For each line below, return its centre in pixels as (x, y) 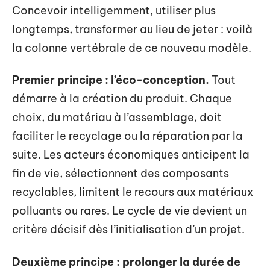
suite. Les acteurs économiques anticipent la (131, 155)
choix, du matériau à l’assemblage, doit (117, 117)
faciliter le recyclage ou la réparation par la (127, 136)
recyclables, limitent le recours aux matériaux (133, 192)
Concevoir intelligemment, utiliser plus (114, 10)
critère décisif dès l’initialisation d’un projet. (128, 229)
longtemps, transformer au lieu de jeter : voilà (132, 29)
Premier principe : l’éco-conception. (111, 80)
